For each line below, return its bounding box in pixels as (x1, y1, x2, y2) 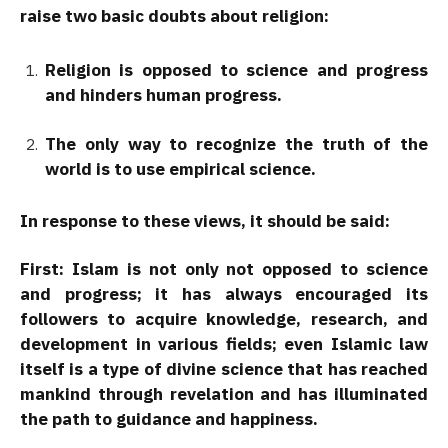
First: (20, 258, 64, 281)
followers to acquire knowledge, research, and (20, 308, 428, 331)
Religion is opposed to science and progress (45, 58, 428, 81)
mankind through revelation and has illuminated (20, 383, 428, 406)
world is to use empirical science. (45, 157, 316, 180)
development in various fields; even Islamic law (20, 333, 428, 356)
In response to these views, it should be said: (20, 210, 390, 233)
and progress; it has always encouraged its (20, 283, 428, 306)
